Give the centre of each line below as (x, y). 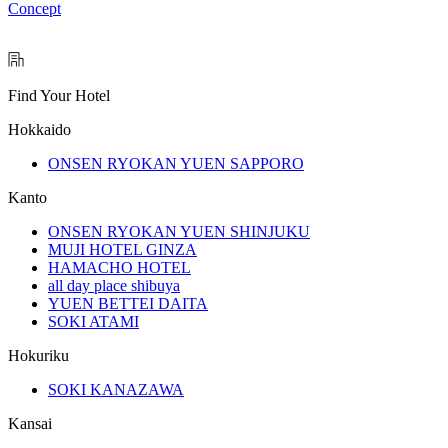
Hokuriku (38, 356)
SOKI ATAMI (93, 322)
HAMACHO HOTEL (119, 268)
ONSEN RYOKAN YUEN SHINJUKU (179, 232)
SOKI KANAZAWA (116, 390)
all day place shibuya (114, 286)
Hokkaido (39, 130)
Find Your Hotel (59, 96)
